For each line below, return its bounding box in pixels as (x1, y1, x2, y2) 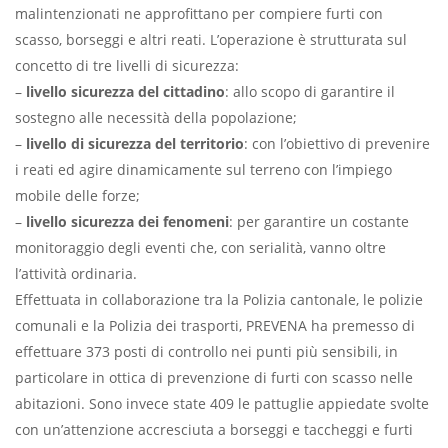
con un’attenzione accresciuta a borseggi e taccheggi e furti (15, 420, 413, 440)
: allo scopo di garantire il (225, 82, 395, 102)
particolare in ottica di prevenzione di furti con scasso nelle (15, 368, 413, 388)
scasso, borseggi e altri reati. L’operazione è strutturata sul (15, 30, 407, 50)
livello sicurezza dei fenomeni (26, 212, 229, 232)
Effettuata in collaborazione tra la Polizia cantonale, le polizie (15, 290, 423, 310)
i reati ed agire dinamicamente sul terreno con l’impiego (15, 160, 392, 180)
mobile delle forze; (15, 186, 140, 206)
